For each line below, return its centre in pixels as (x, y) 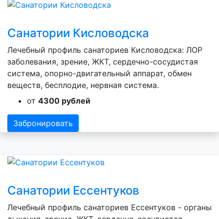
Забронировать (43, 123)
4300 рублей (64, 101)
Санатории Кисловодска (78, 33)
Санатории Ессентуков (73, 190)
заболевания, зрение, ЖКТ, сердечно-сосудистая (103, 62)
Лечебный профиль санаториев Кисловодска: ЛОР (105, 50)
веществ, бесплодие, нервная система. (83, 85)
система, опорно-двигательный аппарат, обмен (99, 74)
